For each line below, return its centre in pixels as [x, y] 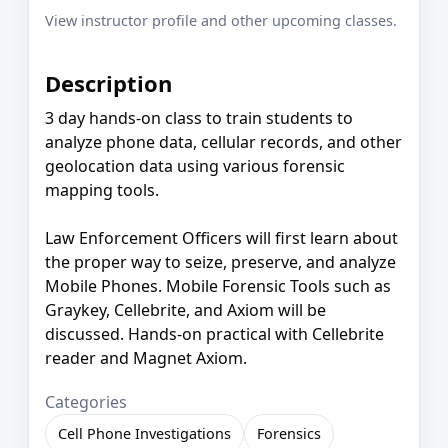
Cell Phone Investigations [144, 433]
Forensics [289, 433]
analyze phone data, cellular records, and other [223, 141]
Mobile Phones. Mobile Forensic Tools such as [218, 285]
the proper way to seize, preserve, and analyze [220, 261]
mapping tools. [102, 189]
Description [108, 82]
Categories [86, 401]
